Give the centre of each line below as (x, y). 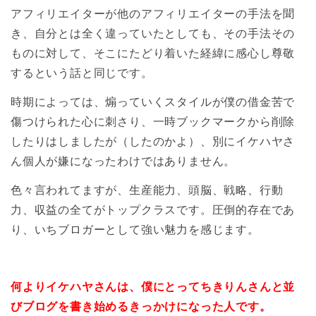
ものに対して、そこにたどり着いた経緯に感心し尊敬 (153, 53)
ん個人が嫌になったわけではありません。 (123, 160)
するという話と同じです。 (82, 73)
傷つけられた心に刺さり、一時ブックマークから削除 (153, 121)
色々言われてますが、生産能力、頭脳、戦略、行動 (147, 189)
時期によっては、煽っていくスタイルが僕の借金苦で (153, 101)
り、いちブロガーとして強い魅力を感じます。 (135, 229)
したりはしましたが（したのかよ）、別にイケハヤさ (153, 141)
